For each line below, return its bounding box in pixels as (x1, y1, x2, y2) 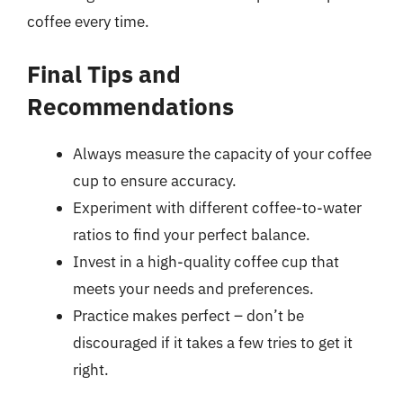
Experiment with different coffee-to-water (73, 198, 362, 218)
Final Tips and (27, 58, 181, 89)
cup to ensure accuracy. (73, 171, 237, 191)
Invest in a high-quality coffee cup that (73, 252, 339, 272)
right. (73, 360, 109, 380)
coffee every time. (27, 11, 149, 31)
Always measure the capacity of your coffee (73, 144, 372, 164)
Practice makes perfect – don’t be (73, 306, 304, 326)
